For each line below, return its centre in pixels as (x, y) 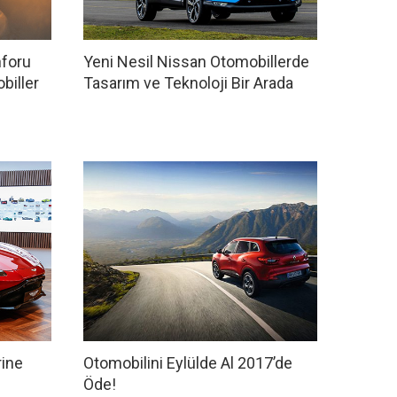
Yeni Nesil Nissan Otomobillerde (196, 62)
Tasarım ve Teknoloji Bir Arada (188, 83)
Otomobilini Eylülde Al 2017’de (188, 363)
